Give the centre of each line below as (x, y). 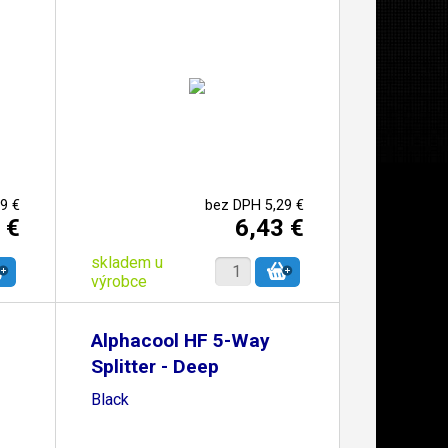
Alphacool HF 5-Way (180, 340)
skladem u (126, 262)
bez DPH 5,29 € (254, 205)
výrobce (118, 281)
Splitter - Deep (154, 366)
